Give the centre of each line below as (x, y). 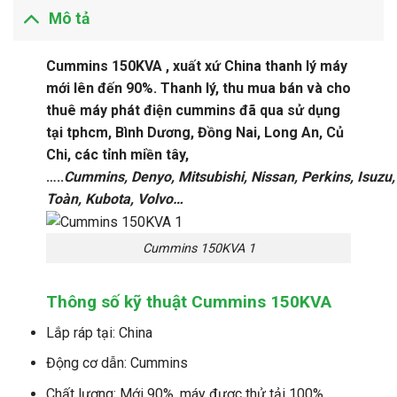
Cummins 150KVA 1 (198, 248)
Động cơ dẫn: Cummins (117, 363)
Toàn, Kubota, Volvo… (114, 198)
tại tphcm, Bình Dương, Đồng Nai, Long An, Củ (195, 132)
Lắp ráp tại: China (99, 332)
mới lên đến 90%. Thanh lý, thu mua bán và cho (198, 88)
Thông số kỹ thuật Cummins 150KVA (188, 302)
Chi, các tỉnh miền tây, (117, 154)
